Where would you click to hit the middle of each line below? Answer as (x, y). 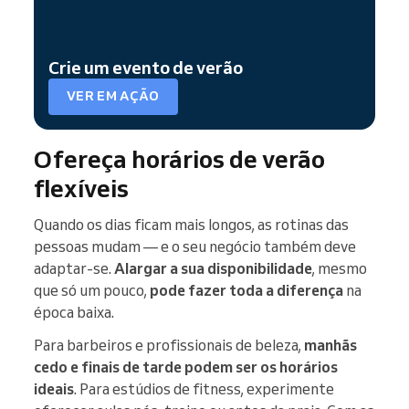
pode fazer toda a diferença (246, 290)
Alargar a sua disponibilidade (213, 268)
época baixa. (74, 312)
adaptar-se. (74, 268)
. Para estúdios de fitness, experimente (204, 388)
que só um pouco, (92, 290)
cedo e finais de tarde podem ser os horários (186, 367)
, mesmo (340, 268)
